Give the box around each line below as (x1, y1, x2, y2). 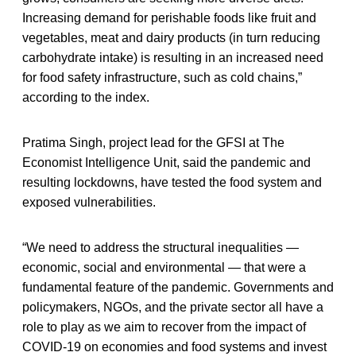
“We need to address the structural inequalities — (22, 240, 299, 254)
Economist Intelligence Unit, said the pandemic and (22, 155, 311, 169)
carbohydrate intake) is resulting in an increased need (22, 50, 323, 64)
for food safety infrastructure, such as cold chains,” (22, 70, 302, 84)
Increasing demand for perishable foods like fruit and (22, 10, 316, 25)
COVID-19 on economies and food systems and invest (22, 339, 327, 354)
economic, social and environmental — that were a (22, 260, 306, 274)
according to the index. (22, 90, 149, 104)
